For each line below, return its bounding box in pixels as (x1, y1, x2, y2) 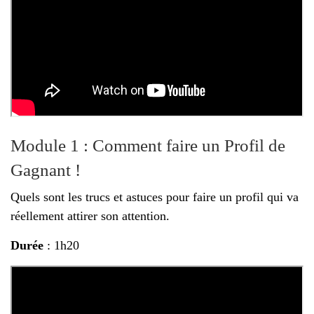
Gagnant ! (11, 160, 81, 179)
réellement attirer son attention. (11, 208, 170, 223)
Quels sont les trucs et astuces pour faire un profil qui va (11, 189, 299, 204)
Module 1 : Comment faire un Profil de (11, 135, 285, 155)
